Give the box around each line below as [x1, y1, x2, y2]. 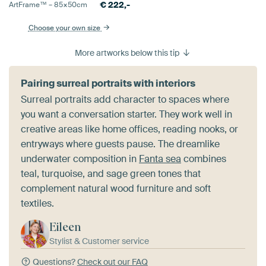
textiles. [21, 197, 54, 210]
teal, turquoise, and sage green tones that [21, 167, 201, 180]
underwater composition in [21, 153, 139, 166]
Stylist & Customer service [49, 236, 149, 247]
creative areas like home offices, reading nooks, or [21, 123, 238, 136]
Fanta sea [139, 153, 181, 166]
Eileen [49, 220, 81, 235]
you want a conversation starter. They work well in [21, 108, 232, 121]
